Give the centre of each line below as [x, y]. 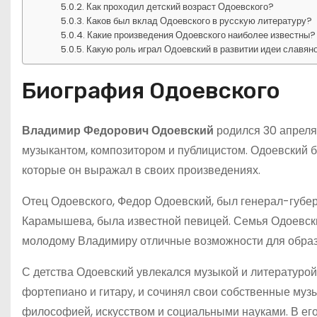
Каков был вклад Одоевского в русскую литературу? [200, 21]
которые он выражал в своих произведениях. [141, 170]
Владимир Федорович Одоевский [118, 130]
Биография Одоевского [151, 90]
